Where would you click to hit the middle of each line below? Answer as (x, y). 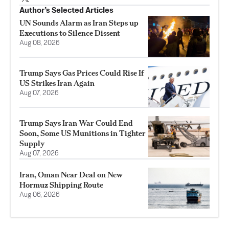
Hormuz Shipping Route (61, 185)
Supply (32, 144)
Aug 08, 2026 (40, 43)
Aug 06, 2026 (40, 195)
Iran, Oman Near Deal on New (71, 175)
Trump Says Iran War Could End (76, 123)
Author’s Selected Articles (66, 11)
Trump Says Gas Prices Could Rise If (82, 73)
